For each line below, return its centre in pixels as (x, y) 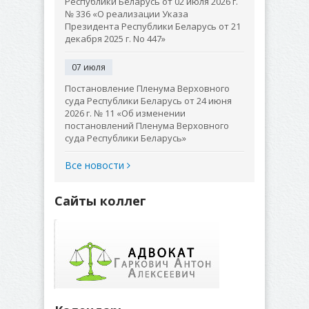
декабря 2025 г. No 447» (115, 39)
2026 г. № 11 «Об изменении (125, 113)
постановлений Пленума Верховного (147, 126)
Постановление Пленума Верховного (147, 88)
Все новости (96, 165)
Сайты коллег (100, 201)
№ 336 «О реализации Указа (127, 14)
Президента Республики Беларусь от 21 (153, 26)
